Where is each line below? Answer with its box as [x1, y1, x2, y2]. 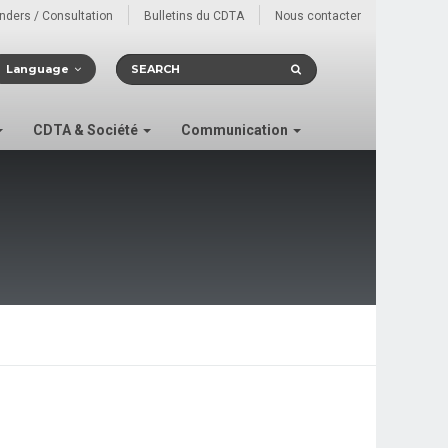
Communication [181, 122, 291, 138]
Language [6, 62, 69, 76]
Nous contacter [275, 9, 361, 23]
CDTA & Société [33, 122, 141, 138]
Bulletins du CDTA [144, 9, 244, 23]
